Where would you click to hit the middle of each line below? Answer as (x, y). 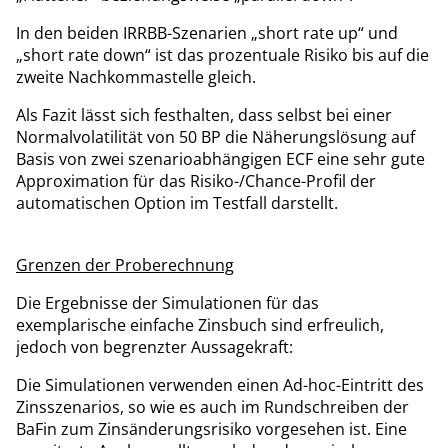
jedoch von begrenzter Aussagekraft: (154, 346)
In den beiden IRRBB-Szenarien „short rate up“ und (207, 32)
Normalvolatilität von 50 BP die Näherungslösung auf (215, 136)
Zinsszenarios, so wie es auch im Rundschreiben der (212, 406)
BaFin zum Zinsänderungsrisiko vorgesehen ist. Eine (211, 428)
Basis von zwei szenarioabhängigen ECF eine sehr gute (220, 158)
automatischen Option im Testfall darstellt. (177, 202)
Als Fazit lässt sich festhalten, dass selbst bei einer (204, 114)
